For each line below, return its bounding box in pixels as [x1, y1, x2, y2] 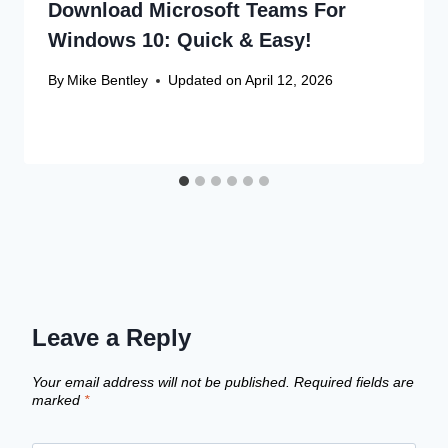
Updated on [168, 72, 243, 89]
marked [32, 391, 84, 408]
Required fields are [294, 373, 414, 390]
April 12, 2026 [245, 72, 334, 89]
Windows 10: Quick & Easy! [48, 28, 312, 51]
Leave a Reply [32, 324, 191, 352]
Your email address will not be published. [32, 373, 290, 390]
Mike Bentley [67, 72, 149, 89]
